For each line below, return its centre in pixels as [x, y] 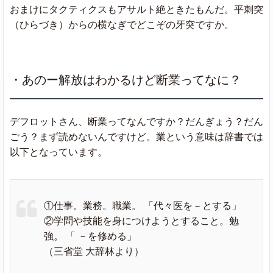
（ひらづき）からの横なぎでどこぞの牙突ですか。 [122, 24]
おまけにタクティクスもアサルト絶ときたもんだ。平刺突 [136, 9]
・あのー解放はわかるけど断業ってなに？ [126, 80]
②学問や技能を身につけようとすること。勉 [141, 221]
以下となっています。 [58, 152]
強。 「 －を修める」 [90, 236]
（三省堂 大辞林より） [94, 251]
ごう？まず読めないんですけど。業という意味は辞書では [136, 136]
